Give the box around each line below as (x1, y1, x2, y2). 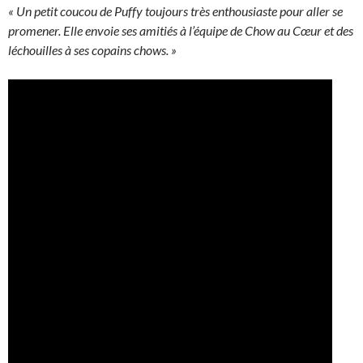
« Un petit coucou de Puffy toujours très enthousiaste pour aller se (8, 3, 343, 19)
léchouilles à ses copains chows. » (8, 42, 177, 58)
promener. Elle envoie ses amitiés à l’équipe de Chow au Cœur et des (8, 23, 353, 38)
